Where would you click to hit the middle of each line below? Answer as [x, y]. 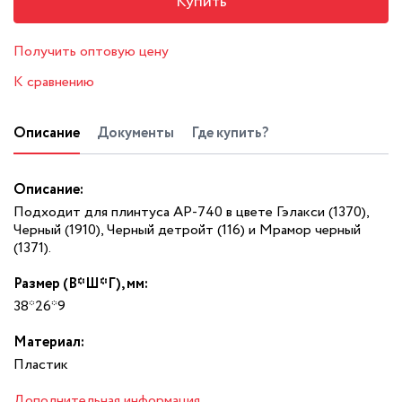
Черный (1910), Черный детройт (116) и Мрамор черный [187, 230]
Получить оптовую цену [91, 51]
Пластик [41, 364]
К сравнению [54, 82]
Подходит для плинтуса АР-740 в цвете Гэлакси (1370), [191, 212]
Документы [135, 133]
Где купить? [230, 133]
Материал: [49, 342]
